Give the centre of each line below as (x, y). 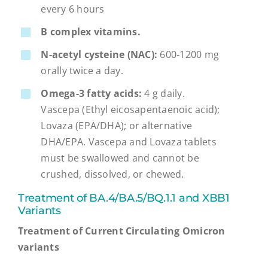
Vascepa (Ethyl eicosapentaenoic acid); (130, 110)
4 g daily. (163, 94)
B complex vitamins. (91, 31)
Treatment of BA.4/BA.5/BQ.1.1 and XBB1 (124, 198)
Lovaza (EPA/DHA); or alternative (117, 126)
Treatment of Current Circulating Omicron (121, 231)
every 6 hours (73, 9)
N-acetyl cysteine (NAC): (99, 55)
